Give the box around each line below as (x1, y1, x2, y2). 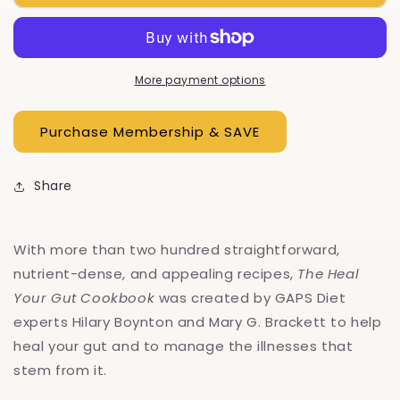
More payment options (134, 72, 266, 88)
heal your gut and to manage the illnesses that (13, 337, 354, 356)
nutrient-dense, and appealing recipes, (13, 264, 298, 284)
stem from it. (13, 361, 107, 380)
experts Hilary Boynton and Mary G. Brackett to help (13, 312, 382, 332)
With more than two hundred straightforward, (13, 240, 340, 260)
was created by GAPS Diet (154, 288, 346, 308)
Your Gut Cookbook (13, 288, 155, 308)
